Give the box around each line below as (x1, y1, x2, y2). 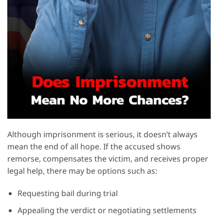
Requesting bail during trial (17, 187, 118, 200)
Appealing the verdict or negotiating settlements (17, 204, 197, 217)
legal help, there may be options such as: (7, 165, 157, 178)
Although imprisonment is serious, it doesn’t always (7, 129, 198, 141)
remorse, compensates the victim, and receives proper (7, 153, 208, 165)
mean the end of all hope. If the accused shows (7, 141, 181, 153)
